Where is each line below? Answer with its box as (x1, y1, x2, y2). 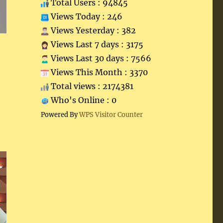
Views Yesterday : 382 (48, 25, 136, 35)
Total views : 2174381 (48, 81, 133, 91)
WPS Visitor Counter (79, 111, 143, 118)
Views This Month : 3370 (48, 67, 148, 77)
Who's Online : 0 (48, 95, 116, 105)
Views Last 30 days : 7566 (48, 53, 151, 63)
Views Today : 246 (48, 11, 122, 21)
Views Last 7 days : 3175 (48, 39, 143, 49)
